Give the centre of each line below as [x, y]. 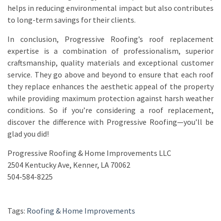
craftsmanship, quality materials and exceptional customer [110, 62]
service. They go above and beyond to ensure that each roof [110, 74]
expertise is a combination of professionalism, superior [110, 51]
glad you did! [28, 133]
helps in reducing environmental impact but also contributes [110, 8]
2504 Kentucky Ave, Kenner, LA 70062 [69, 165]
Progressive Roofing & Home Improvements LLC [89, 153]
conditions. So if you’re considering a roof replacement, [110, 110]
